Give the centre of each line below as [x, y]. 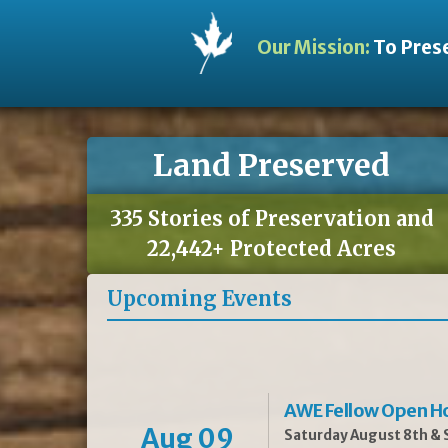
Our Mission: [313, 47]
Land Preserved [272, 165]
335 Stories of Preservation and [271, 218]
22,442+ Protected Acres [272, 248]
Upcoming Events [199, 298]
